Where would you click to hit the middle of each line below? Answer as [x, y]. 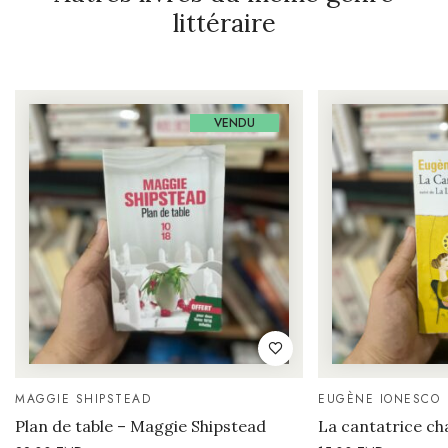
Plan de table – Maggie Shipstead [140, 426]
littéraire [224, 23]
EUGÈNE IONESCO [379, 399]
